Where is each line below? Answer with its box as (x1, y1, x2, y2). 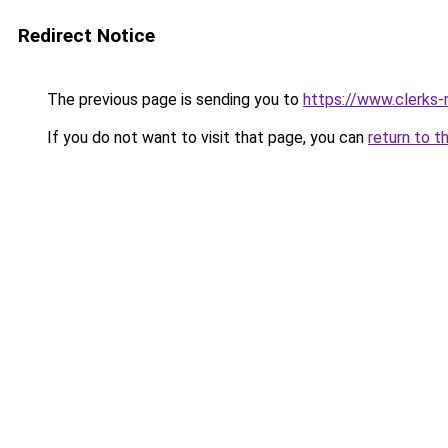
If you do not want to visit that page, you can (43, 128, 368, 147)
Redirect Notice (18, 24, 155, 47)
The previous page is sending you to (43, 90, 303, 109)
